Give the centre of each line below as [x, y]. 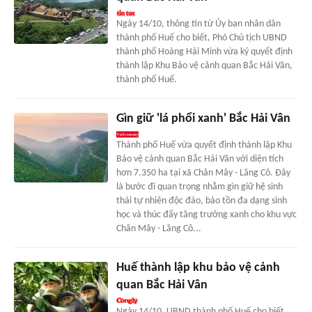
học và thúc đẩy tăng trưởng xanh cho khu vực [206, 214]
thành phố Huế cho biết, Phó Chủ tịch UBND [201, 38]
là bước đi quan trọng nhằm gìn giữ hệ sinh [199, 187]
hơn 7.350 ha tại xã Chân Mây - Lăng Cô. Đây [203, 173]
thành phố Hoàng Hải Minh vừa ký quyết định [204, 52]
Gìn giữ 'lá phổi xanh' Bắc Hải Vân [203, 118]
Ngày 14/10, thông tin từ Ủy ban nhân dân [198, 24]
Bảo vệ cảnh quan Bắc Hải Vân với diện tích [200, 159]
